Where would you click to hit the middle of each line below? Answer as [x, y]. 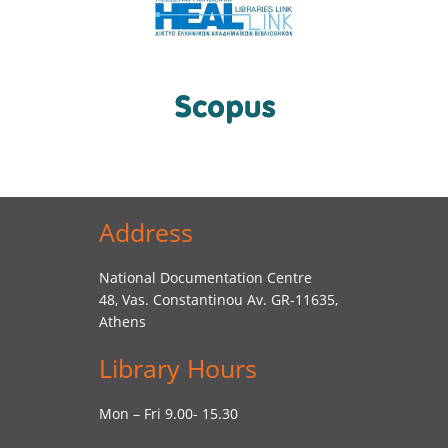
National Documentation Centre [205, 277]
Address [146, 232]
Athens [122, 321]
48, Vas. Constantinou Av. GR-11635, [218, 299]
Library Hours [178, 368]
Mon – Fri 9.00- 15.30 [168, 413]
